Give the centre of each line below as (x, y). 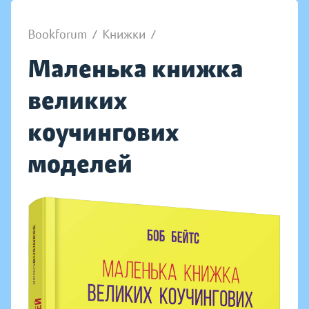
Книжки (124, 34)
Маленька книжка (136, 69)
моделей (80, 164)
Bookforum (57, 34)
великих (77, 100)
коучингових (103, 132)
